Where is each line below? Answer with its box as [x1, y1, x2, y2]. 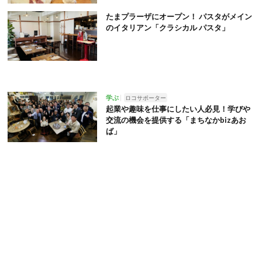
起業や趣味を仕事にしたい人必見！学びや [105, 104, 250, 114]
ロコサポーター [125, 94, 166, 102]
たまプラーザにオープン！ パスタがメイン [105, 11, 252, 21]
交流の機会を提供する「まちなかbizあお [105, 115, 246, 125]
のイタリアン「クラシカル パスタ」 [105, 22, 229, 32]
